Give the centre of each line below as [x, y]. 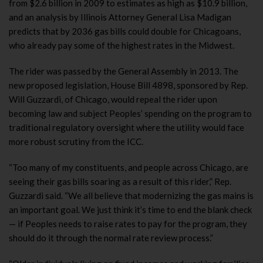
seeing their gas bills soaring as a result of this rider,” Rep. [120, 181]
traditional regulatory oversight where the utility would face [127, 127]
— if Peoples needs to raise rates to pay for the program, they [128, 224]
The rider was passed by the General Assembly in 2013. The [124, 71]
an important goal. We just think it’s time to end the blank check [130, 210]
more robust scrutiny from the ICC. [76, 141]
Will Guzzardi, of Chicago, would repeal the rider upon [113, 99]
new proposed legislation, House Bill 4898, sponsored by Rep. [128, 85]
